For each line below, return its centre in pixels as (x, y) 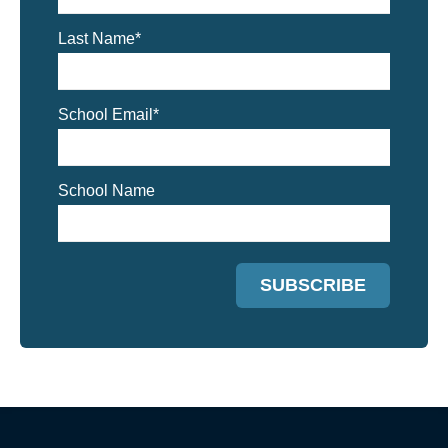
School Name (106, 191)
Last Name (96, 39)
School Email (105, 115)
